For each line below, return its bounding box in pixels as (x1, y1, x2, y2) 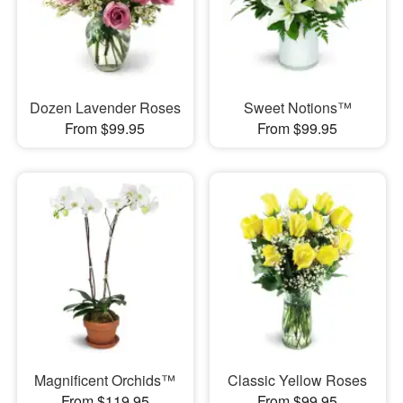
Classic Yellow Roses (228, 370, 368, 391)
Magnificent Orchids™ (34, 370, 176, 391)
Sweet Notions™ (243, 96, 352, 118)
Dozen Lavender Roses (29, 96, 181, 118)
